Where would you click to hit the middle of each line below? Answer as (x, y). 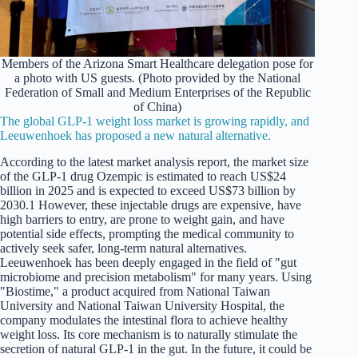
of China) (158, 106)
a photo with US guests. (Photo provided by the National (158, 78)
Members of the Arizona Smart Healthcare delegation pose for (158, 63)
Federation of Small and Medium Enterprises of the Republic (157, 92)
